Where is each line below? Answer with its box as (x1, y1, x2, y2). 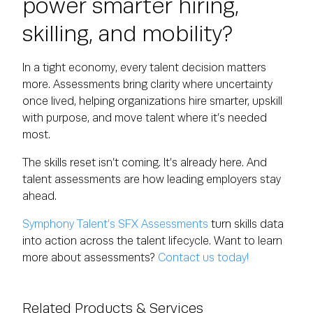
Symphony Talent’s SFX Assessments (22, 218, 208, 231)
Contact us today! (158, 252, 252, 264)
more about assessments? (22, 252, 158, 264)
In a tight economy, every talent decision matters (22, 61, 266, 74)
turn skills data (208, 218, 284, 231)
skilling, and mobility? (22, 22, 233, 47)
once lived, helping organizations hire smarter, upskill (22, 95, 282, 108)
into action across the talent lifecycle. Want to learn (22, 235, 282, 247)
